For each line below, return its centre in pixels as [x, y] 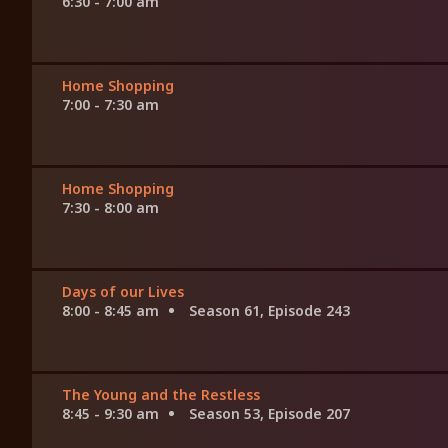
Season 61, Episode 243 [269, 311]
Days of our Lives [123, 292]
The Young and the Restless [161, 395]
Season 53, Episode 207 [269, 414]
